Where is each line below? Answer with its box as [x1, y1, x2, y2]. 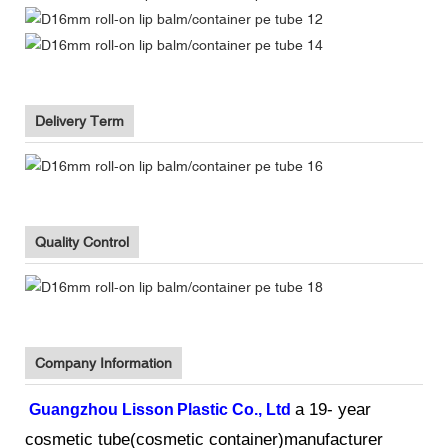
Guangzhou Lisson [29, 401, 174, 419]
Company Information [35, 355, 172, 372]
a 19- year [295, 400, 371, 420]
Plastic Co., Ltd [177, 401, 295, 419]
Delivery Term [35, 113, 124, 130]
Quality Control [35, 234, 129, 251]
